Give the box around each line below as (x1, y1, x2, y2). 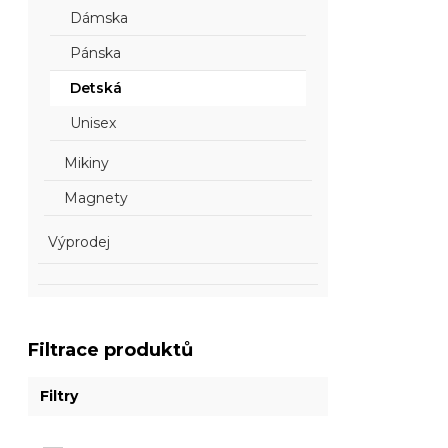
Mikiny (64, 154, 110, 172)
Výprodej (48, 233, 111, 251)
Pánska (70, 44, 122, 62)
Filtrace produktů (28, 339, 194, 361)
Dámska (70, 9, 129, 27)
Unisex (70, 114, 117, 132)
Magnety (64, 189, 129, 207)
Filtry (40, 387, 79, 405)
